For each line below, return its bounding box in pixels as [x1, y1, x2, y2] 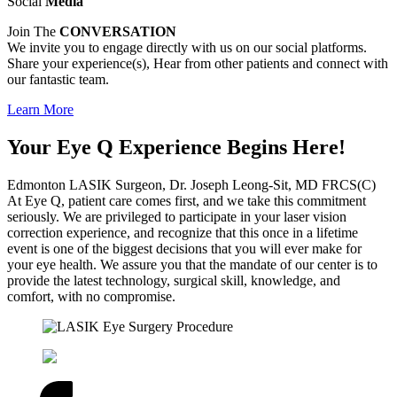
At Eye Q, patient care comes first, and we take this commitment [7, 192, 366, 208]
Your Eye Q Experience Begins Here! [7, 135, 346, 159]
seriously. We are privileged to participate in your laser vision [7, 208, 346, 224]
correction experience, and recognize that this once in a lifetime [7, 224, 358, 240]
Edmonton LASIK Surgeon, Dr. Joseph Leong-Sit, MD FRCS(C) [7, 176, 376, 192]
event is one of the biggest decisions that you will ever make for [7, 240, 362, 256]
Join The [7, 24, 59, 39]
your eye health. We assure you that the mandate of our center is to [7, 256, 378, 272]
